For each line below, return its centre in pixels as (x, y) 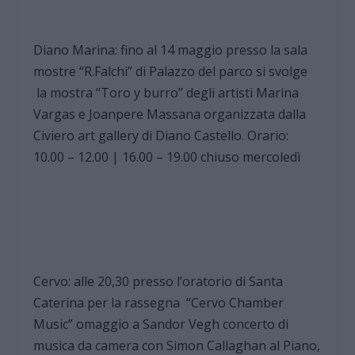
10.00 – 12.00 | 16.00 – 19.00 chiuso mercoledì (167, 157)
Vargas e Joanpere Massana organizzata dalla (170, 114)
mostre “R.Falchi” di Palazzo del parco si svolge (171, 71)
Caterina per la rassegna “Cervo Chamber (159, 303)
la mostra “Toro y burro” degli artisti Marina (166, 92)
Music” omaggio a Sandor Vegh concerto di (161, 324)
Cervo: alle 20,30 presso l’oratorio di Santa (158, 282)
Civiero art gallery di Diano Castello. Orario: (161, 135)
